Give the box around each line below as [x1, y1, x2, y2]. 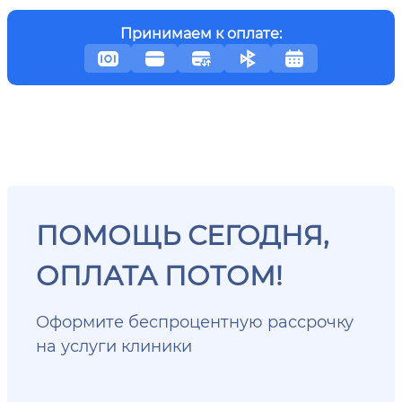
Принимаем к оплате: [120, 23, 282, 42]
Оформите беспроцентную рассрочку [36, 310, 354, 332]
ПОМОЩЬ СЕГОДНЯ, [36, 217, 328, 252]
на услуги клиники [36, 335, 192, 356]
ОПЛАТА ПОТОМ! [36, 258, 283, 293]
